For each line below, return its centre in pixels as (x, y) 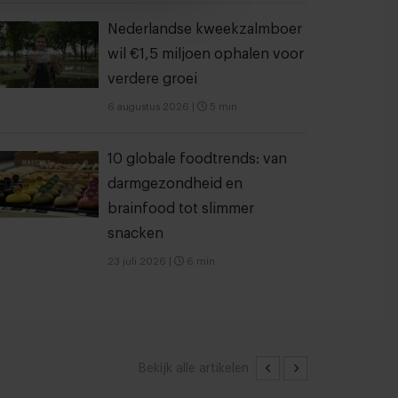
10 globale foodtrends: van (197, 159)
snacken (135, 234)
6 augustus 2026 (148, 107)
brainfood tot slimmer (181, 209)
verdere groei (152, 79)
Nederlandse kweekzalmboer (205, 29)
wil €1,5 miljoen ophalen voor (206, 54)
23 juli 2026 (137, 262)
